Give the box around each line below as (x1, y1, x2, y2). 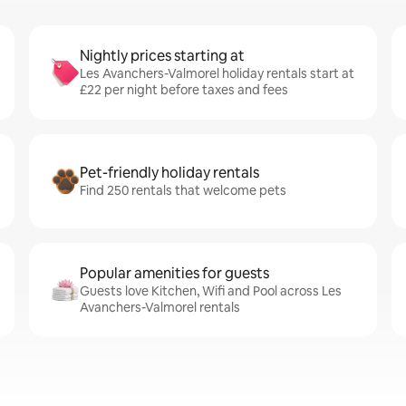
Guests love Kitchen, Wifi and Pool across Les (80, 283, 342, 299)
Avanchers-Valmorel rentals (80, 299, 240, 315)
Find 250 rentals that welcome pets (80, 182, 286, 198)
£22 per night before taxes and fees (80, 82, 288, 98)
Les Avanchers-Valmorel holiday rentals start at (80, 65, 354, 82)
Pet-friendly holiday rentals (80, 163, 259, 182)
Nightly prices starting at (80, 46, 245, 65)
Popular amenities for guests (80, 264, 269, 283)
